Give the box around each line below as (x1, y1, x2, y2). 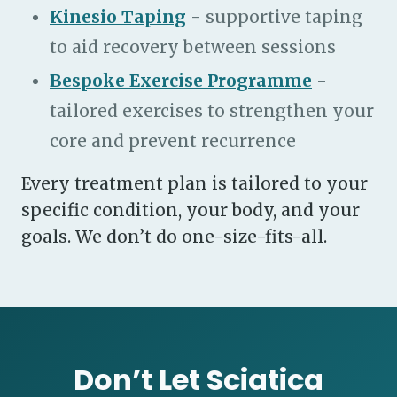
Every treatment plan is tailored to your (21, 173, 368, 194)
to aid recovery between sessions (50, 36, 336, 58)
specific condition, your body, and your (21, 199, 360, 221)
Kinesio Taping (50, 6, 186, 27)
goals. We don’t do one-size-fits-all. (21, 226, 327, 247)
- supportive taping (186, 6, 362, 27)
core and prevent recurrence (50, 130, 296, 152)
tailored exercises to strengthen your (50, 100, 374, 121)
